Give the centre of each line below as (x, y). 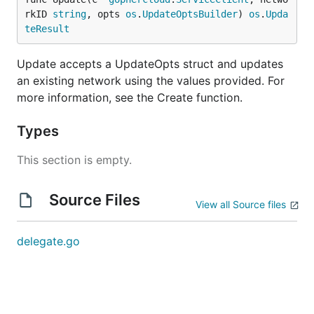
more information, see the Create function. (130, 97)
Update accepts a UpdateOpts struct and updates (150, 64)
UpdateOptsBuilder (190, 14)
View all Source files (241, 204)
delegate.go (48, 241)
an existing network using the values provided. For (151, 81)
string (69, 14)
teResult (47, 29)
